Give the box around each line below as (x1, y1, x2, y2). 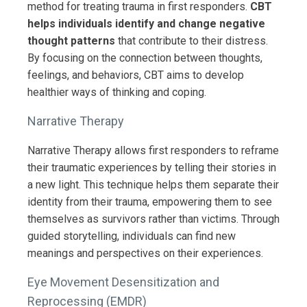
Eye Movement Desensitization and (27, 274, 219, 289)
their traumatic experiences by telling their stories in (27, 160, 276, 174)
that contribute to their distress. (115, 34, 268, 47)
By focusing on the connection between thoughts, (27, 51, 262, 64)
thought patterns (27, 34, 115, 47)
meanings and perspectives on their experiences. (27, 246, 263, 260)
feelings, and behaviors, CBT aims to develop (27, 68, 244, 82)
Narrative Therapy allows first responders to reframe (27, 143, 279, 157)
